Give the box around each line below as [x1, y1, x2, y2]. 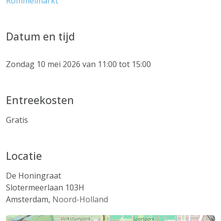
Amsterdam [6, 194, 48, 205]
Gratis [6, 114, 28, 125]
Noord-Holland [52, 194, 108, 205]
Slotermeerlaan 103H [6, 182, 84, 193]
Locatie [6, 148, 42, 163]
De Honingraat [6, 170, 61, 181]
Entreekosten [6, 93, 74, 107]
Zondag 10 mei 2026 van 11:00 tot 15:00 [6, 59, 151, 70]
